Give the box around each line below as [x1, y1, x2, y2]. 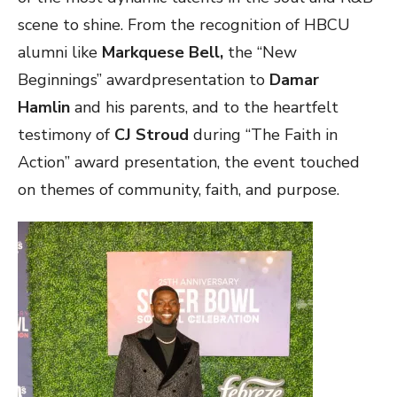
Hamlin [18, 96, 74, 118]
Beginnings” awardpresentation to [18, 68, 265, 90]
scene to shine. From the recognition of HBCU [18, 13, 350, 35]
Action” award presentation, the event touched [18, 151, 360, 173]
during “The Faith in [189, 123, 338, 145]
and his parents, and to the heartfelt [74, 96, 339, 118]
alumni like [18, 41, 102, 63]
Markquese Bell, [102, 41, 228, 63]
